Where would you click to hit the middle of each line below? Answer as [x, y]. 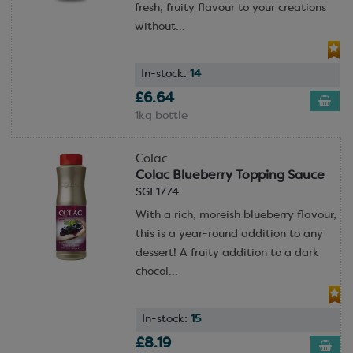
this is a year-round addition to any [229, 234]
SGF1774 [157, 193]
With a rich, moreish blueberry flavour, [236, 216]
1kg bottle [161, 116]
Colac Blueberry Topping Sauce [230, 176]
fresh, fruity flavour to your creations [230, 8]
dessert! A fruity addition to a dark [227, 253]
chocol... [156, 272]
